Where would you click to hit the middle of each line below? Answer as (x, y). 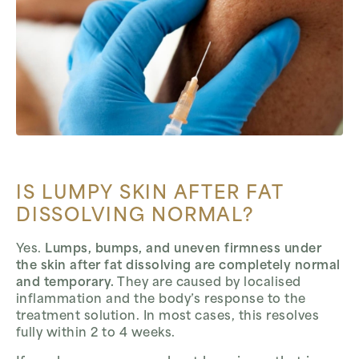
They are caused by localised (208, 284)
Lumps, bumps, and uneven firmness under (184, 250)
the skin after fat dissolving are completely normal (178, 267)
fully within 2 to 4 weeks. (96, 334)
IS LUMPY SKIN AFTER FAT (150, 194)
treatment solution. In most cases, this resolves (168, 317)
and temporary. (65, 284)
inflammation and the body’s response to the (161, 301)
